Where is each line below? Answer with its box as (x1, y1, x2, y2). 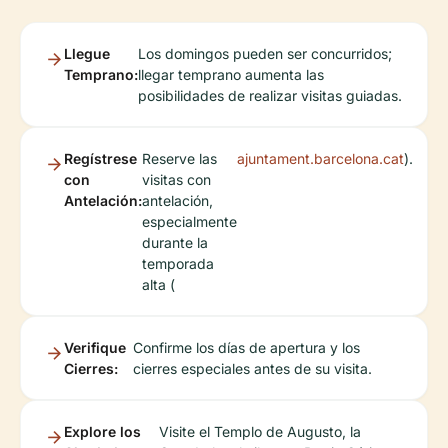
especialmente (142, 212, 237, 230)
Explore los (64, 422, 141, 440)
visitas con (142, 170, 211, 188)
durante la (142, 233, 208, 251)
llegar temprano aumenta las (138, 65, 324, 83)
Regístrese (64, 149, 137, 167)
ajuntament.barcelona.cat (237, 149, 404, 167)
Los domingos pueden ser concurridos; (138, 44, 392, 62)
